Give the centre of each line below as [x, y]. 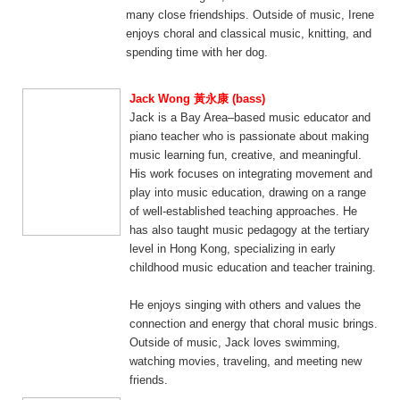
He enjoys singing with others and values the [245, 305]
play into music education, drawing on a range [248, 192]
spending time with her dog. [197, 52]
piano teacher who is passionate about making [249, 136]
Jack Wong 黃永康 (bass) [197, 99]
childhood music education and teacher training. [253, 267]
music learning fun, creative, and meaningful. [246, 155]
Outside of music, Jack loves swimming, [235, 342]
